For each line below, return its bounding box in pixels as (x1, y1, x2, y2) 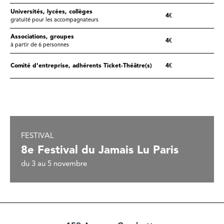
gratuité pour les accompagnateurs (10, 16, 98, 23)
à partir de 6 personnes (10, 41, 69, 48)
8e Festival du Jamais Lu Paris (21, 143, 178, 156)
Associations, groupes (10, 33, 74, 40)
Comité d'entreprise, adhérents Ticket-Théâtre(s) (10, 62, 152, 69)
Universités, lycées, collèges (10, 8, 92, 15)
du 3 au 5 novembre (21, 159, 87, 168)
